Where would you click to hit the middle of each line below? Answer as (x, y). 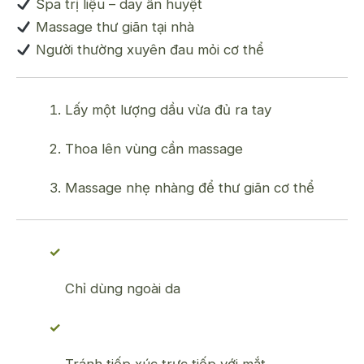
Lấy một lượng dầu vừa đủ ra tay (168, 109)
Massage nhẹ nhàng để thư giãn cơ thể (190, 187)
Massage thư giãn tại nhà (113, 26)
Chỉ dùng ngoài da (123, 288)
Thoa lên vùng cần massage (154, 148)
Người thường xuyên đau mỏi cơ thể (148, 49)
